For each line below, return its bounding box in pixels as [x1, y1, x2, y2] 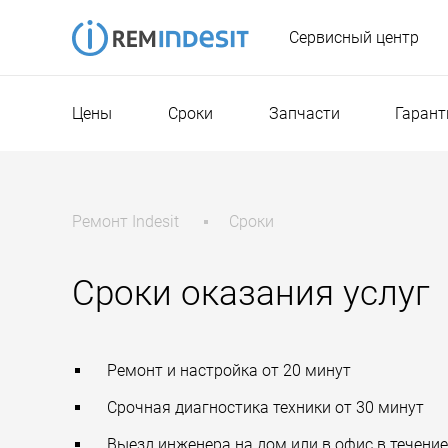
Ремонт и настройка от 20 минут [107, 361, 351, 380]
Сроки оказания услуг [72, 273, 430, 314]
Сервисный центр [289, 28, 419, 47]
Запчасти [268, 104, 340, 123]
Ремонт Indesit [72, 212, 179, 231]
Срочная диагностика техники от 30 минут [107, 398, 424, 417]
